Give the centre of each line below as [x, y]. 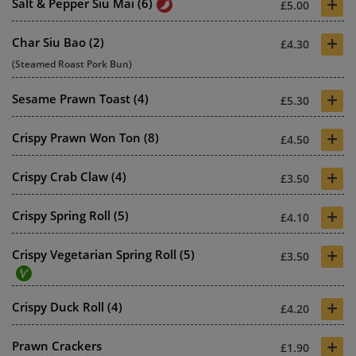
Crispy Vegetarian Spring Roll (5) [103, 254]
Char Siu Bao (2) [58, 42]
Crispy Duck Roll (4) [67, 306]
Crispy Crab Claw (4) [69, 176]
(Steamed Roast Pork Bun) [72, 64]
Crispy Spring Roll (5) [70, 215]
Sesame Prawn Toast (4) [80, 98]
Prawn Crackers [57, 345]
